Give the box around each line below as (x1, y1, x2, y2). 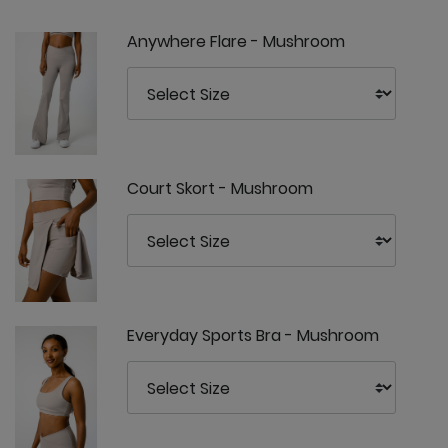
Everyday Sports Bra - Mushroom (127, 324, 379, 348)
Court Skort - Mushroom (127, 176, 313, 200)
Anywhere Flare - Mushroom (127, 29, 345, 53)
